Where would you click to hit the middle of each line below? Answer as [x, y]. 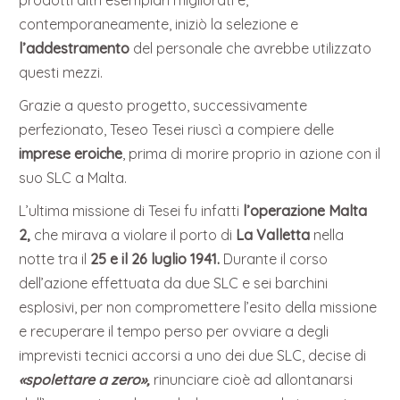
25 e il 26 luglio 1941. [157, 259]
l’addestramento [75, 49]
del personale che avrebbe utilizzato [251, 49]
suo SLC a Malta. [73, 178]
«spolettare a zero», [85, 380]
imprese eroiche [71, 154]
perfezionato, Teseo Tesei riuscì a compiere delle [177, 130]
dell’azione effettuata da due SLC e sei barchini [174, 283]
